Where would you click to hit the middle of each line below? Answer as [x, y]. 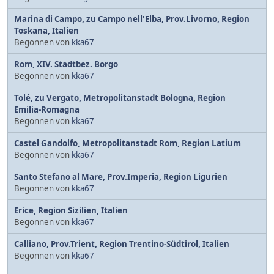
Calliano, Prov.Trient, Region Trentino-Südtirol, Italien [122, 244]
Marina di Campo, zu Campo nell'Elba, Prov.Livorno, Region [132, 19]
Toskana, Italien [46, 30]
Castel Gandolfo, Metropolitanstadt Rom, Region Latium [128, 143]
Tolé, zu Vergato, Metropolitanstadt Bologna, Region [120, 98]
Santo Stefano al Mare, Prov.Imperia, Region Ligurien [121, 176]
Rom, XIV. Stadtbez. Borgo [66, 64]
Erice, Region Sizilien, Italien [71, 210]
